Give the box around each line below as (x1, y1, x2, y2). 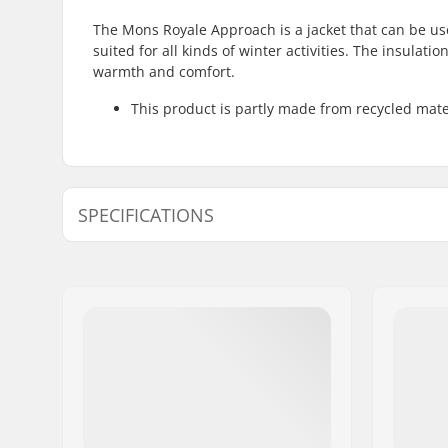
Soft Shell (380, 307, 443, 327)
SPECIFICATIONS (78, 202, 214, 227)
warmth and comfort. (93, 61, 235, 81)
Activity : (108, 253, 164, 273)
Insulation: (108, 334, 179, 354)
